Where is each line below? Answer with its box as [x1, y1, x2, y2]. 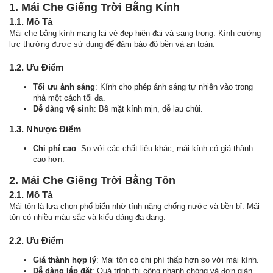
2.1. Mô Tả [9, 190, 52, 200]
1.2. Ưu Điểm [9, 62, 63, 73]
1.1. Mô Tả [9, 16, 52, 27]
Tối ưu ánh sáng [33, 82, 95, 92]
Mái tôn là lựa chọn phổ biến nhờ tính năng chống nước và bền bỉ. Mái [9, 202, 260, 211]
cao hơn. [33, 155, 65, 165]
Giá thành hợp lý [33, 255, 96, 265]
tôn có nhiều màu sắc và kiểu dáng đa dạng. [9, 213, 166, 222]
